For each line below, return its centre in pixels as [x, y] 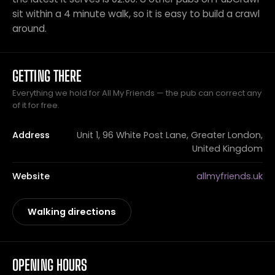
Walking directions [72, 212]
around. [29, 29]
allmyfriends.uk [230, 176]
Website [31, 176]
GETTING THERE [47, 76]
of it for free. [36, 105]
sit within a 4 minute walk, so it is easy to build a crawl [136, 14]
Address [31, 135]
